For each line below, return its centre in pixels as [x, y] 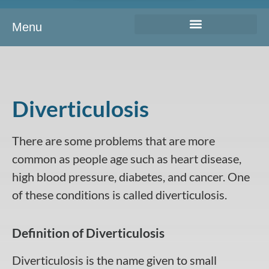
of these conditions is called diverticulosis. [119, 194]
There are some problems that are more [113, 140]
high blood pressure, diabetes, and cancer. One [131, 176]
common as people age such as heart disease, [127, 158]
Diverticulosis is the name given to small [114, 260]
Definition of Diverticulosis [88, 233]
